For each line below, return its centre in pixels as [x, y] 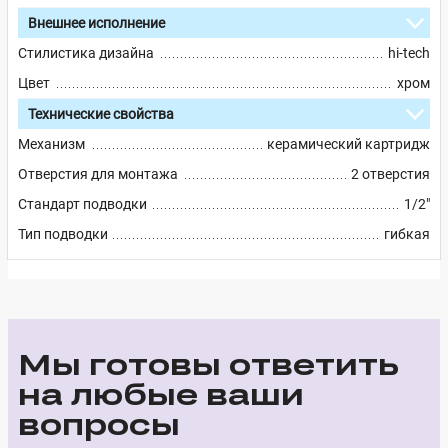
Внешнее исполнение [96, 23]
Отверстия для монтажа [98, 174]
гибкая [407, 234]
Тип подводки [63, 234]
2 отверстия [390, 174]
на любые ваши [161, 394]
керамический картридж [348, 144]
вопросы [99, 424]
